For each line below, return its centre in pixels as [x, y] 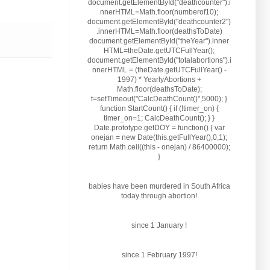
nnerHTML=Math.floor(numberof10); [159, 12]
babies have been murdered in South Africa [159, 186]
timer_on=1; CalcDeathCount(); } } [159, 118]
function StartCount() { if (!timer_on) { [159, 108]
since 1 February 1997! [159, 255]
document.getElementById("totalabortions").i [159, 60]
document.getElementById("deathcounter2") [159, 21]
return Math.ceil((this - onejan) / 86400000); [159, 147]
